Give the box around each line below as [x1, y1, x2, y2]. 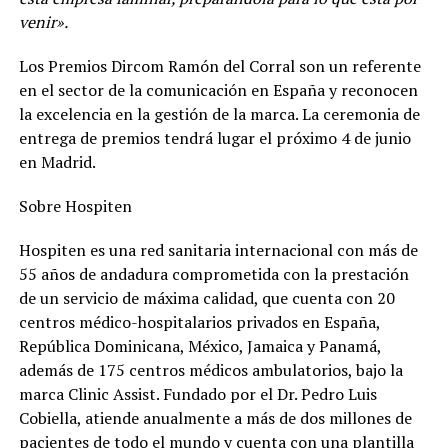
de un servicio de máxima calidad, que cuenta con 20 [18, 286, 395, 309]
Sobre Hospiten [18, 194, 132, 217]
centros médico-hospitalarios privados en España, [18, 310, 380, 333]
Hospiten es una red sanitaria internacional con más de [18, 238, 418, 261]
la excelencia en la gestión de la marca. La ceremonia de [18, 102, 420, 125]
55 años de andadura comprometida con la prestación [18, 262, 409, 285]
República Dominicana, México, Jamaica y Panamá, [18, 334, 381, 357]
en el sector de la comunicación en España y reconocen [18, 78, 418, 101]
